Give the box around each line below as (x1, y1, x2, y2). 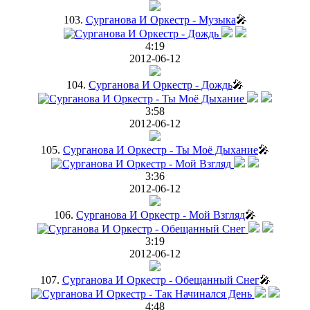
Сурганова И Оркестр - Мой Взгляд (76, 208, 245, 221)
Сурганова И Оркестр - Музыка (85, 13, 236, 26)
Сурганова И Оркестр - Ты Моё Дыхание (63, 143, 258, 156)
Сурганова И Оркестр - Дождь (89, 78, 232, 91)
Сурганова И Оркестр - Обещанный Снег (62, 273, 259, 286)
